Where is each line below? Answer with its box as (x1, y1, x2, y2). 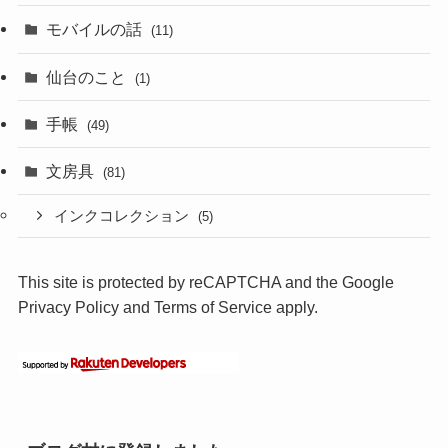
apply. (271, 298, 318, 317)
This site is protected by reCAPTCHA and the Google (17, 273, 394, 292)
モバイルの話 (46, 20, 147, 39)
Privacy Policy (17, 298, 119, 317)
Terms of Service (153, 298, 272, 317)
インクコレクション (54, 208, 194, 224)
